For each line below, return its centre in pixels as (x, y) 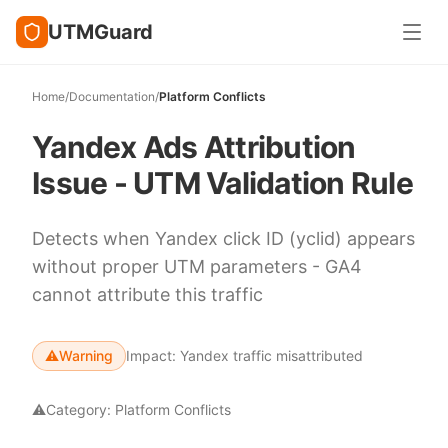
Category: (80, 409)
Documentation (112, 96)
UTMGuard (100, 32)
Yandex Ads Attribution (194, 147)
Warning (86, 355)
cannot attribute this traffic (147, 294)
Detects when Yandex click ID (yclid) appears (223, 238)
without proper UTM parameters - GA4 (197, 266)
